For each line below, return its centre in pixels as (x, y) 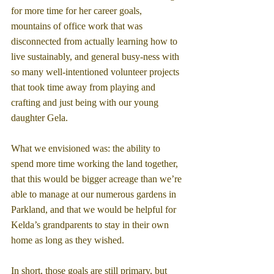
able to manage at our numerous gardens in (95, 194)
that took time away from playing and (84, 87)
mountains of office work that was (78, 26)
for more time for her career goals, (78, 10)
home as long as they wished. (68, 240)
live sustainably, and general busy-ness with (96, 56)
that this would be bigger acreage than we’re (98, 179)
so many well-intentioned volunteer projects (96, 72)
